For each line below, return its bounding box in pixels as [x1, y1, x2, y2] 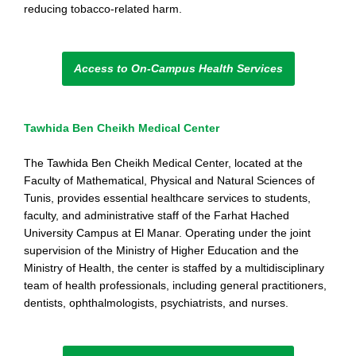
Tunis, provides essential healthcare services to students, [24, 192, 311, 205]
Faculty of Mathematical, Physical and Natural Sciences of [24, 174, 315, 188]
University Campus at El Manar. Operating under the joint [24, 226, 311, 240]
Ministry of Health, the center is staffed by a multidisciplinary [24, 261, 324, 275]
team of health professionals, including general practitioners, [24, 279, 327, 292]
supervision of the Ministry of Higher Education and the [24, 244, 299, 257]
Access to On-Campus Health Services [73, 61, 283, 75]
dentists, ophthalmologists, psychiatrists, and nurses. [24, 296, 288, 310]
